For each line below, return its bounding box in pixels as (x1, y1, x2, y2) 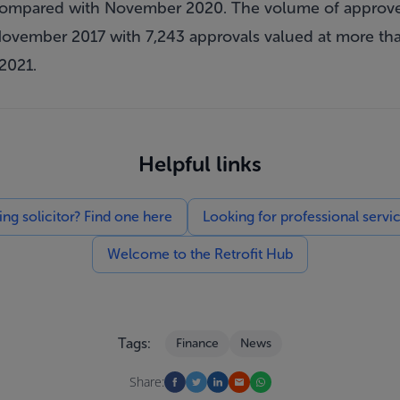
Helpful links (138, 151, 262, 177)
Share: (129, 373, 164, 390)
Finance (176, 336, 219, 351)
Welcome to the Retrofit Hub (107, 246, 293, 262)
